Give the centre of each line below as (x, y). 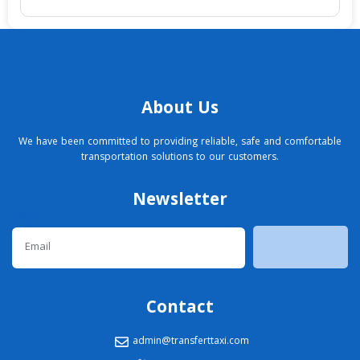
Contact (180, 309)
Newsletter (180, 202)
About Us (180, 109)
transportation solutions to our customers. (180, 157)
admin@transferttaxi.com (190, 342)
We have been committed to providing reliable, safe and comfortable (180, 142)
